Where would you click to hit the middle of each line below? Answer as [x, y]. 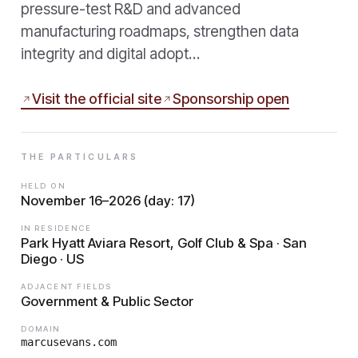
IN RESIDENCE [57, 228]
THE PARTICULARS [80, 157]
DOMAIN [41, 328]
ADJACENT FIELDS [67, 286]
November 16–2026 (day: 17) [108, 200]
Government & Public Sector [107, 301]
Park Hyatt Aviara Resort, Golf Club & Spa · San [164, 243]
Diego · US [52, 259]
